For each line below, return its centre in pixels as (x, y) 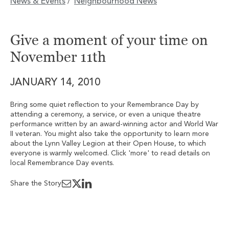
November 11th (58, 57)
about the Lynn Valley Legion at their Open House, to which (108, 144)
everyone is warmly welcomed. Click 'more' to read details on (110, 153)
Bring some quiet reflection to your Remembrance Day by (105, 105)
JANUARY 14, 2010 (55, 83)
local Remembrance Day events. (62, 163)
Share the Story (36, 183)
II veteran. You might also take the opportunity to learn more (110, 134)
